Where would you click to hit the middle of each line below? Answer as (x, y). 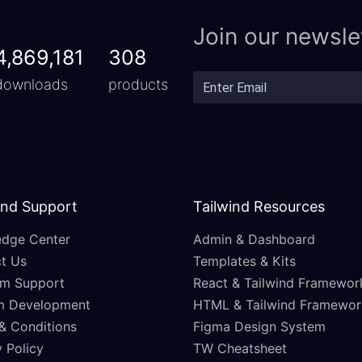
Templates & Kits (244, 261)
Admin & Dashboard (254, 240)
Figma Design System (259, 327)
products (138, 85)
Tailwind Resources (259, 207)
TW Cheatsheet (240, 349)
